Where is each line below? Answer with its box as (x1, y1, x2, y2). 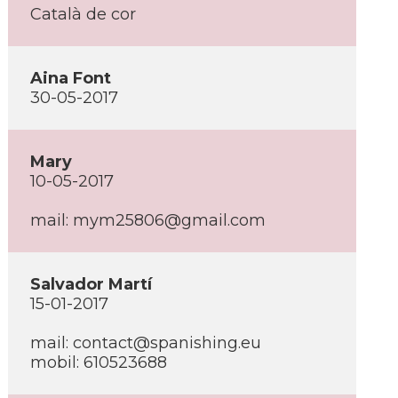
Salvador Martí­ (30, 275, 152, 294)
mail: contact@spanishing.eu (30, 333, 261, 353)
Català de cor (30, 4, 136, 24)
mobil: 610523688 (30, 353, 167, 372)
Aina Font (30, 68, 111, 88)
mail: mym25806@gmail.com (30, 211, 266, 230)
